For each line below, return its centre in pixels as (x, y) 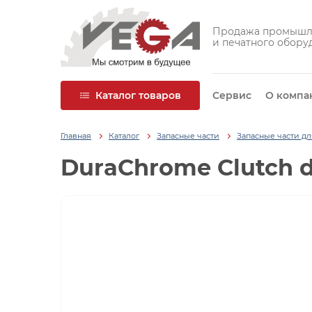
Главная (76, 136)
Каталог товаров (138, 95)
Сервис (232, 95)
